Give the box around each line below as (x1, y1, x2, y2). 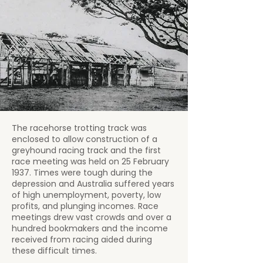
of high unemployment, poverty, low (12, 189, 161, 201)
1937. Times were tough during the (12, 167, 153, 178)
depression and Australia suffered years (12, 178, 174, 190)
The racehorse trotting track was (12, 122, 147, 134)
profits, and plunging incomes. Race (12, 200, 159, 212)
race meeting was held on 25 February (12, 156, 169, 167)
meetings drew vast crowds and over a (12, 211, 171, 223)
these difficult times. (12, 245, 97, 257)
